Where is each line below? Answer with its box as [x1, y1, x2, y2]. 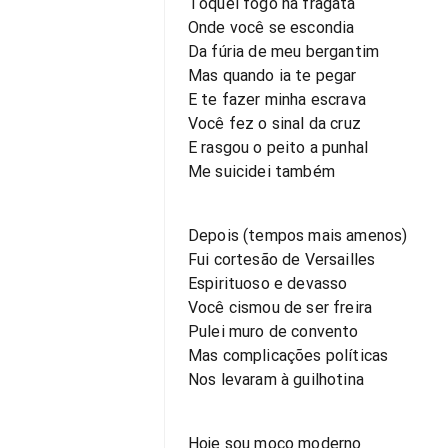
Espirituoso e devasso [188, 274, 348, 293]
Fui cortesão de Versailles [188, 250, 376, 269]
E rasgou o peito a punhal [188, 138, 368, 157]
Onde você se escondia [188, 18, 355, 37]
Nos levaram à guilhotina [188, 370, 364, 389]
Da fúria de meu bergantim [188, 42, 379, 61]
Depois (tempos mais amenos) [188, 226, 408, 245]
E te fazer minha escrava [188, 90, 366, 109]
